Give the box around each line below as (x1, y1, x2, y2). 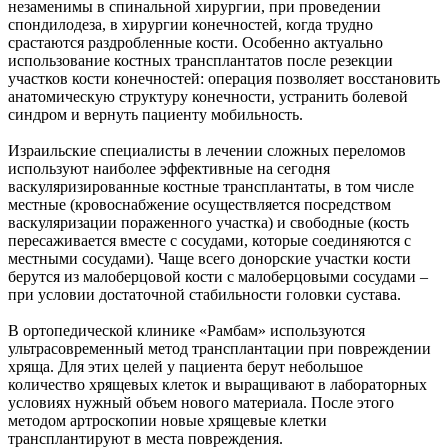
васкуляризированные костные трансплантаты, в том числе (8, 177, 414, 195)
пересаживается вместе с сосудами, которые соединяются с (8, 231, 411, 249)
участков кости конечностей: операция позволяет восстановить (8, 69, 440, 87)
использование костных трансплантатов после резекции (8, 51, 393, 69)
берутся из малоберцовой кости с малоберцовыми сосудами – (8, 267, 428, 285)
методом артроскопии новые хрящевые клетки (8, 411, 327, 429)
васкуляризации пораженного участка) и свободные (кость (8, 213, 409, 231)
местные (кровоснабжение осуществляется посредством (8, 195, 391, 213)
